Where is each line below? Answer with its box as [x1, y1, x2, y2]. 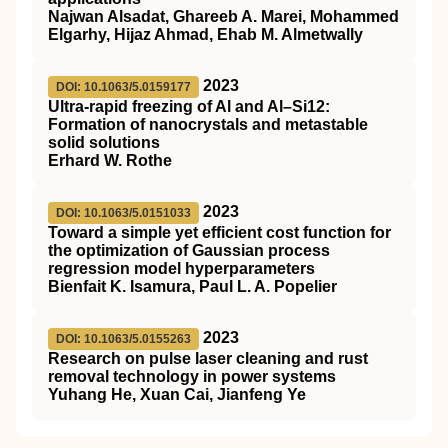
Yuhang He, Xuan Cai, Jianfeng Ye [48, 386, 306, 403]
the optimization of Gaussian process [48, 242, 330, 259]
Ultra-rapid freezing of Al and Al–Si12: [48, 98, 330, 115]
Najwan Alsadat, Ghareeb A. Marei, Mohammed [48, 8, 399, 25]
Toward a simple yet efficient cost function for [48, 224, 391, 241]
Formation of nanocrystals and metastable [48, 116, 368, 133]
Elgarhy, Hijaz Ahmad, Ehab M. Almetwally [48, 26, 363, 43]
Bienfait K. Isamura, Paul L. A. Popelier [48, 278, 337, 295]
